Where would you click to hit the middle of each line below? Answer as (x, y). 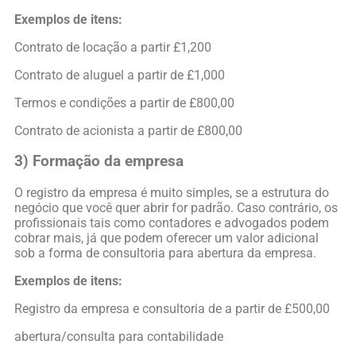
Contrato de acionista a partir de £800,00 (128, 130)
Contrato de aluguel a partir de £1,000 (120, 75)
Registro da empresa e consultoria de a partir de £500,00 (172, 309)
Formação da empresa (108, 162)
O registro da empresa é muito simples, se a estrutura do (172, 193)
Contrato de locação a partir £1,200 (113, 47)
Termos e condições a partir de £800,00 (124, 103)
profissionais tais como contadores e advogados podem (172, 223)
